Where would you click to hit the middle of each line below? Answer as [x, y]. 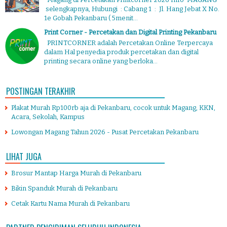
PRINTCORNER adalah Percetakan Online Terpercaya [128, 43]
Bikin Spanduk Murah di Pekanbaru [64, 188]
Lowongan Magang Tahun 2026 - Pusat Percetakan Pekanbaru [105, 132]
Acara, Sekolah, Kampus [48, 117]
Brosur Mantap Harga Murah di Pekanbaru [76, 173]
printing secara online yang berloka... [101, 61]
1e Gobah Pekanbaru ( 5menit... [91, 18]
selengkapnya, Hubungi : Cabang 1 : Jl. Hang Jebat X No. [132, 9]
